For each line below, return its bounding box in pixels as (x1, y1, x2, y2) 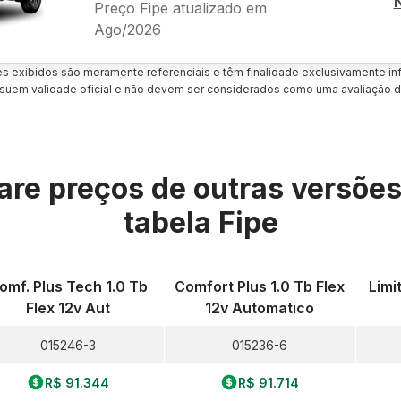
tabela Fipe (123, 205, 278, 240)
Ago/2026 (93, 20, 161, 38)
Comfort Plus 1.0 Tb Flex (175, 277, 346, 295)
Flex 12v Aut (25, 299, 110, 317)
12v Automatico (205, 299, 315, 317)
